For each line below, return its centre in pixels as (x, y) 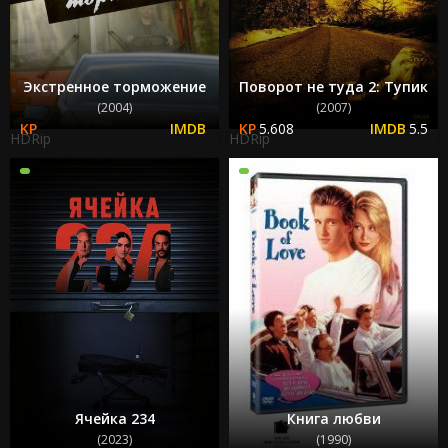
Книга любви (333, 418)
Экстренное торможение (114, 86)
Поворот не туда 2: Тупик (333, 86)
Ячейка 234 (114, 418)
